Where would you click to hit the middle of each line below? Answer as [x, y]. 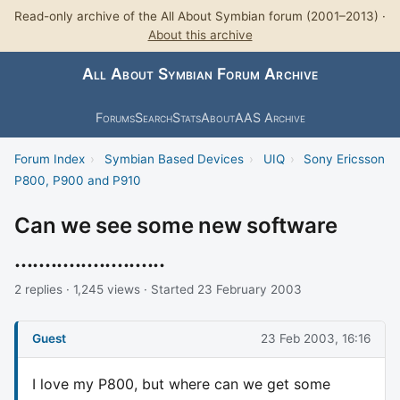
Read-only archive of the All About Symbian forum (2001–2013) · [200, 16]
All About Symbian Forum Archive [200, 74]
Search [153, 117]
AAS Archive [270, 117]
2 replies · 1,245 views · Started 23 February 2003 [158, 289]
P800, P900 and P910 [78, 180]
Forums [115, 117]
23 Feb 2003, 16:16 [316, 339]
